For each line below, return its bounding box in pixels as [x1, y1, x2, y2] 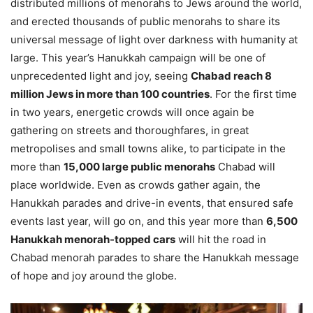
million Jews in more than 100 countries [10, 87, 210, 101]
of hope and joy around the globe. [10, 268, 177, 282]
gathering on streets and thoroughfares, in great [10, 123, 249, 137]
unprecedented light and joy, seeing [10, 68, 191, 82]
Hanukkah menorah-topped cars [10, 232, 175, 246]
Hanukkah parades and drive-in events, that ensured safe [10, 196, 293, 210]
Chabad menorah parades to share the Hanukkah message [10, 250, 299, 264]
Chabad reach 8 [191, 68, 272, 82]
